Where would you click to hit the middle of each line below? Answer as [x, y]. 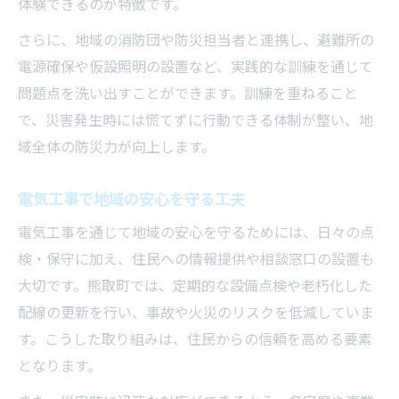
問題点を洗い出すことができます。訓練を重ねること [188, 94]
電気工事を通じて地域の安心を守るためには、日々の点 [196, 232]
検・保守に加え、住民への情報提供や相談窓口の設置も [196, 259]
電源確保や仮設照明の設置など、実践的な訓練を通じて [195, 67]
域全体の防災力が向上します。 [117, 147]
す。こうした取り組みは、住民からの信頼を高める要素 [195, 339]
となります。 [60, 366]
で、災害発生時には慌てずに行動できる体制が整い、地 [195, 120]
